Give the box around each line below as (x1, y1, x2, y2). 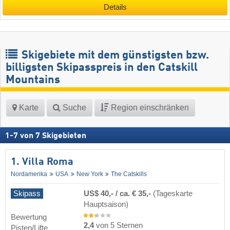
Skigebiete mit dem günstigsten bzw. (19, 50, 209, 62)
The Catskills (111, 170, 147, 178)
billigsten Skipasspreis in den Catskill (6, 62, 198, 74)
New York (76, 170, 103, 178)
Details (103, 3, 127, 12)
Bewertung (11, 213, 47, 221)
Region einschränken (109, 103, 189, 112)
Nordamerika (11, 170, 47, 178)
